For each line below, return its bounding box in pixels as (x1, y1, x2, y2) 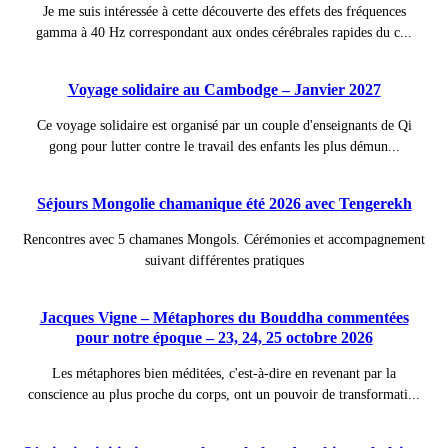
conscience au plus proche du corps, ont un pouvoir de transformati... (28, 387, 420, 403)
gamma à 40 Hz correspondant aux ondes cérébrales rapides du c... (36, 24, 412, 40)
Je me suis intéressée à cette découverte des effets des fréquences (42, 3, 406, 19)
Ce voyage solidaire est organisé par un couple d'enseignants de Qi (36, 117, 412, 133)
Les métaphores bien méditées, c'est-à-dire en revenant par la (52, 366, 396, 382)
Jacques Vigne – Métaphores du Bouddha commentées (39, 309, 409, 327)
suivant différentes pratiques (144, 253, 304, 269)
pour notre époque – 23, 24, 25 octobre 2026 (75, 329, 373, 347)
